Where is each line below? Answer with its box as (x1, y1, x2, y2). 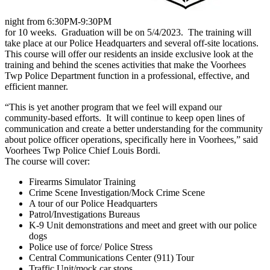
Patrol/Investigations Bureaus (29, 209, 140, 220)
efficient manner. (5, 81, 68, 92)
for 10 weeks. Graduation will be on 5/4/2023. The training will (5, 27, 251, 38)
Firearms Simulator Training (29, 177, 136, 187)
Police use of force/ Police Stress (29, 242, 152, 253)
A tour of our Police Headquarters (29, 198, 157, 209)
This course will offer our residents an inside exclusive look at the (5, 49, 253, 60)
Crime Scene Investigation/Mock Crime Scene (29, 187, 205, 198)
